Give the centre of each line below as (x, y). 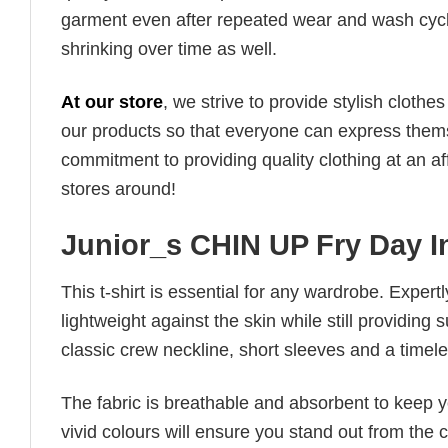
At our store (112, 101)
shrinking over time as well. (169, 49)
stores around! (118, 188)
